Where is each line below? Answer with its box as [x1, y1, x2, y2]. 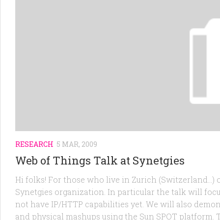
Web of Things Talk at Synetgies [15, 153, 185, 167]
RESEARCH [15, 139, 54, 149]
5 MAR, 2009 [56, 139, 97, 149]
